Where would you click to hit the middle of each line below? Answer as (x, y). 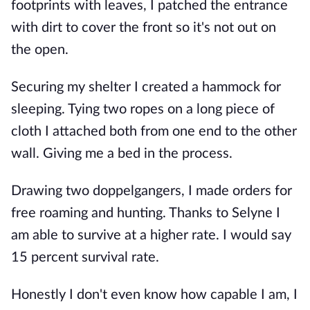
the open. (40, 50)
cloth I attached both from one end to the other (154, 131)
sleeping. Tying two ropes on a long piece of (143, 109)
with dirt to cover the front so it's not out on (144, 28)
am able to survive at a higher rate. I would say (151, 235)
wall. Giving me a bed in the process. (122, 154)
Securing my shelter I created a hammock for (146, 87)
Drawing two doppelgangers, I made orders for (152, 191)
